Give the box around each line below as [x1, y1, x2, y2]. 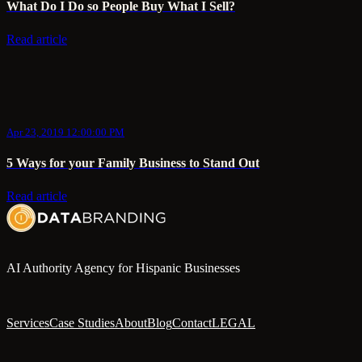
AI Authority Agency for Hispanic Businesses [6, 260, 240, 275]
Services [6, 315, 49, 330]
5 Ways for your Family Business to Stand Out [6, 156, 259, 170]
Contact [172, 315, 212, 330]
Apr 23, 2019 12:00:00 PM [6, 125, 124, 138]
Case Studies [49, 315, 115, 330]
